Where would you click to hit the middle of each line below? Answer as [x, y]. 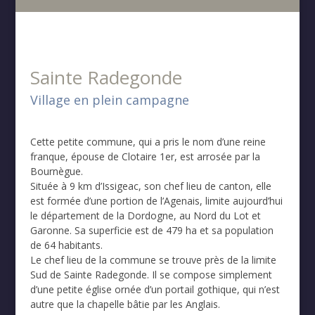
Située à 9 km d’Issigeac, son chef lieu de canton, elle [150, 186]
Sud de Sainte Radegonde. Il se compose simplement [151, 274]
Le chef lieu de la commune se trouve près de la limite [153, 259]
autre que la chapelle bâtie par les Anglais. [125, 304]
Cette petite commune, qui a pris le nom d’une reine [148, 141]
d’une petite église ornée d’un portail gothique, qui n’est [155, 289]
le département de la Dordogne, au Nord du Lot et [145, 215]
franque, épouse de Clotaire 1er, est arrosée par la [145, 156]
